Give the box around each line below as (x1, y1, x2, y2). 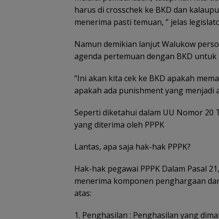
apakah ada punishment (74, 85, 165, 96)
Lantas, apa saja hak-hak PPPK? (74, 141, 191, 152)
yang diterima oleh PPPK (74, 119, 164, 130)
